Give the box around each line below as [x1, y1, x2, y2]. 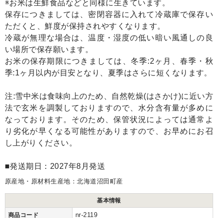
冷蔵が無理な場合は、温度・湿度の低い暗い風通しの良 [5, 34, 213, 42]
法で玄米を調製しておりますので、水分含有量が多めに [5, 104, 213, 112]
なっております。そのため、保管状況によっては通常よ [5, 115, 213, 124]
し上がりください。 [5, 139, 77, 147]
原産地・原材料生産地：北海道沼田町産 [5, 178, 123, 185]
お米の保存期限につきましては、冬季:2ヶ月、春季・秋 [5, 57, 213, 66]
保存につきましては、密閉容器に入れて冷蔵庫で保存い [5, 10, 213, 19]
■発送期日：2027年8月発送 [5, 162, 106, 171]
